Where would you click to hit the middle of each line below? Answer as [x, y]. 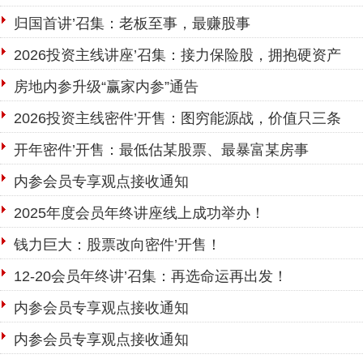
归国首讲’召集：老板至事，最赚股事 [132, 23]
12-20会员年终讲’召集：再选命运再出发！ [151, 276]
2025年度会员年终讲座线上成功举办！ [139, 213]
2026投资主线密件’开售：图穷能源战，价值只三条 [177, 118]
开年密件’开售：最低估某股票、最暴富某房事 [161, 150]
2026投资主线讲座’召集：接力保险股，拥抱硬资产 [177, 55]
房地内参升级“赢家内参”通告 [106, 87]
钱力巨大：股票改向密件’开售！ [117, 245]
